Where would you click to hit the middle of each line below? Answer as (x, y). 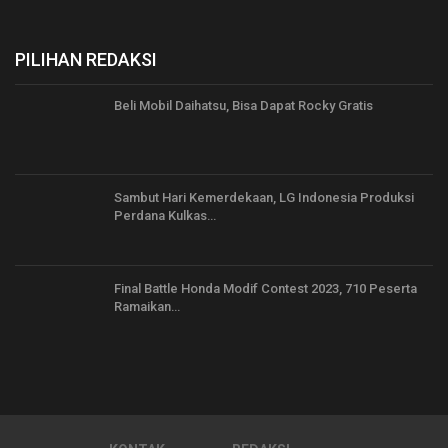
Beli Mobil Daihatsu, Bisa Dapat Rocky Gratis (243, 106)
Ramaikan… (147, 307)
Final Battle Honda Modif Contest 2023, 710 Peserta (265, 289)
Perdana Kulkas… (165, 215)
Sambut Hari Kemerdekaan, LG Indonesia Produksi (264, 197)
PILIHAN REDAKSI (86, 60)
